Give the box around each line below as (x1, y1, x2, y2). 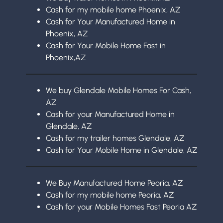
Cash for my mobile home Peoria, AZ (46, 190, 174, 200)
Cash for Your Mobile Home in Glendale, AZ (46, 145, 197, 155)
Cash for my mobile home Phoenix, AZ (46, 4, 180, 14)
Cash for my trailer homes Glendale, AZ (46, 133, 184, 143)
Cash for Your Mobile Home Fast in (46, 40, 166, 50)
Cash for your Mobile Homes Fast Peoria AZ (46, 202, 197, 212)
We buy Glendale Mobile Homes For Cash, (46, 85, 191, 95)
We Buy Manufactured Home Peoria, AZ (46, 178, 183, 188)
